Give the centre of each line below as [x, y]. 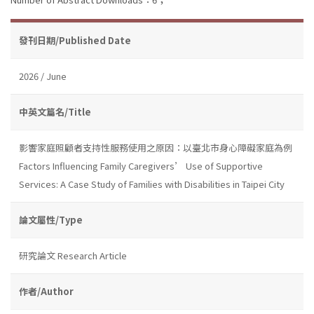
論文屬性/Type [51, 219]
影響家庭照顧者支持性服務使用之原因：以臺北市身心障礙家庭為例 [156, 147]
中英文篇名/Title [55, 111]
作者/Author [46, 291]
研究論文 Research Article [73, 255]
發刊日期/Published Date [75, 40]
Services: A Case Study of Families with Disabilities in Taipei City [152, 184]
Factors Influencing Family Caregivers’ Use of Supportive [141, 165]
